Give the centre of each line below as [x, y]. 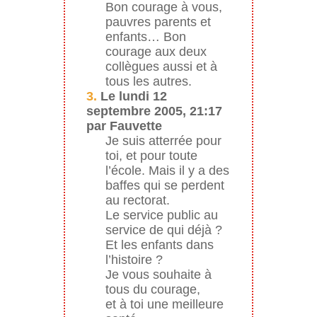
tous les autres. [148, 81]
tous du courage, [152, 289]
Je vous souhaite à [158, 274]
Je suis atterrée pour [163, 140]
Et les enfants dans [159, 244]
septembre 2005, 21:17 [154, 111]
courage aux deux [156, 51]
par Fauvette [124, 126]
